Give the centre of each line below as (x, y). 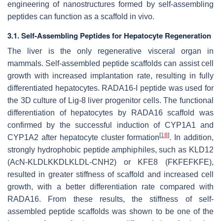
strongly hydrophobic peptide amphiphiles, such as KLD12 (110, 150)
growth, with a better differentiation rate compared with (110, 187)
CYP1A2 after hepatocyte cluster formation (84, 138)
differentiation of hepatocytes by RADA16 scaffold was (110, 113)
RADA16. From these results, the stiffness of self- (110, 199)
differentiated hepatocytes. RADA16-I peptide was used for (110, 88)
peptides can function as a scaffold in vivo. (81, 17)
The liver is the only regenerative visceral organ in (110, 51)
